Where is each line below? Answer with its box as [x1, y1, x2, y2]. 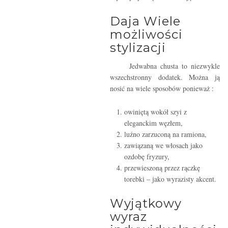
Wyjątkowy [110, 196, 182, 211]
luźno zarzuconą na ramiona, [124, 129, 207, 139]
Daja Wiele [110, 14, 181, 29]
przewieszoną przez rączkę [124, 163, 200, 173]
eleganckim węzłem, [124, 118, 183, 128]
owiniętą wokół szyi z [124, 107, 187, 117]
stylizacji [110, 40, 166, 55]
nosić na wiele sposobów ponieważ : [110, 83, 214, 94]
